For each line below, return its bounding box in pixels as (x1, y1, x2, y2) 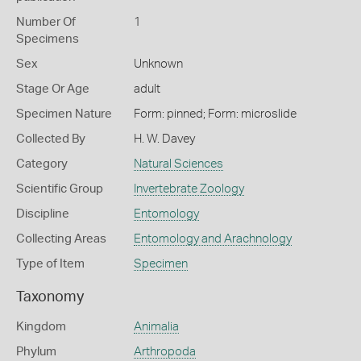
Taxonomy (16, 290, 84, 305)
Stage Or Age (16, 83, 89, 95)
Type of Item (16, 258, 85, 270)
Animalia (133, 321, 179, 333)
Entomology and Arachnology (133, 233, 292, 245)
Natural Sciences (133, 158, 223, 170)
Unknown (133, 58, 183, 70)
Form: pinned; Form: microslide (133, 108, 297, 120)
